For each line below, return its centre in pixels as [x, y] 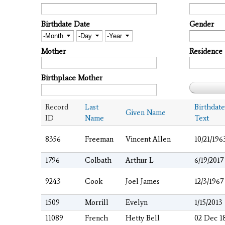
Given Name [146, 113]
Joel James [143, 182]
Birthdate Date [66, 24]
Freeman [99, 139]
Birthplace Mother [72, 78]
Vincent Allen [148, 139]
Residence [206, 51]
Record [57, 107]
